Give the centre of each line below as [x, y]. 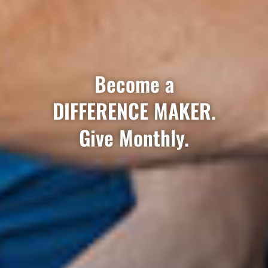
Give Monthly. [134, 138]
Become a [134, 84]
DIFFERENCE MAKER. [134, 111]
